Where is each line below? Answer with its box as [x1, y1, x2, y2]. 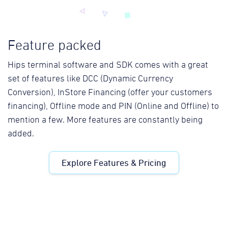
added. [8, 129, 34, 139]
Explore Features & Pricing [62, 157, 166, 168]
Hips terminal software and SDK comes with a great [8, 61, 208, 70]
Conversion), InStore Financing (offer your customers [8, 88, 212, 98]
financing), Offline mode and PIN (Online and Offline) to [8, 102, 219, 111]
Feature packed [8, 39, 101, 53]
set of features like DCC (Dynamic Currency [8, 74, 173, 84]
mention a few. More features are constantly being [8, 116, 203, 125]
